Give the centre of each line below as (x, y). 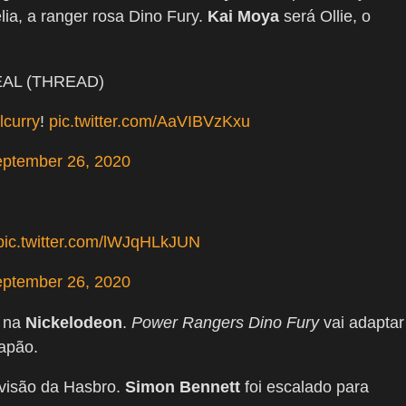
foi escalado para (307, 387)
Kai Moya (243, 17)
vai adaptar (364, 323)
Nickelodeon (74, 323)
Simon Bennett (185, 387)
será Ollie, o (325, 17)
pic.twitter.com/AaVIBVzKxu (150, 122)
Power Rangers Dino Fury (227, 323)
